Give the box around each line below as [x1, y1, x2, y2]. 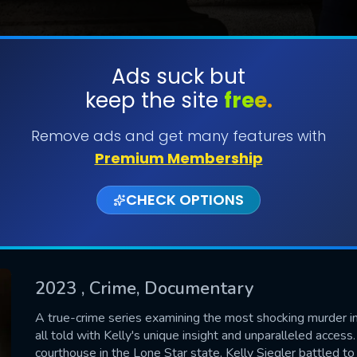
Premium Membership [94, 148, 263, 168]
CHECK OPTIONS [126, 190, 244, 210]
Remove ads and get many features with [31, 126, 326, 146]
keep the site [84, 86, 224, 115]
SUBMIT [155, 117, 202, 135]
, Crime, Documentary [81, 276, 253, 300]
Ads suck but [112, 62, 245, 91]
